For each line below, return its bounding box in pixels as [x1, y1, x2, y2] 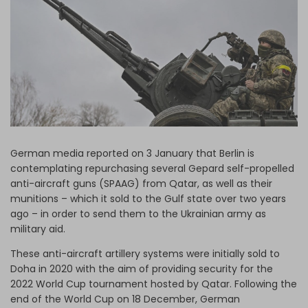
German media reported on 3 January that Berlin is [10, 146, 254, 161]
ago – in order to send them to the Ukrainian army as [10, 207, 266, 221]
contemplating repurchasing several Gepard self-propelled [10, 162, 294, 176]
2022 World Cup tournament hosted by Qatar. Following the [10, 277, 297, 291]
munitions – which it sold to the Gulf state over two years [10, 192, 286, 206]
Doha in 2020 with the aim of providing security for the [10, 262, 273, 276]
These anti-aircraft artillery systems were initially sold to [10, 247, 280, 261]
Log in [131, 10, 162, 24]
